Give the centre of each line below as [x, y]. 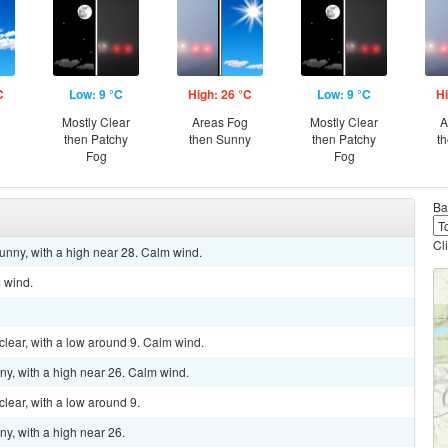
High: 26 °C [220, 94]
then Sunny [220, 138]
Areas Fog [220, 121]
